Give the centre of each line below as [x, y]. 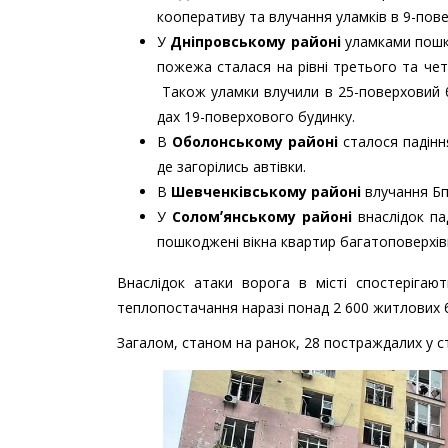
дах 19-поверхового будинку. [256, 116]
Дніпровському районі [255, 41]
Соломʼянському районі [262, 216]
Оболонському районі [255, 141]
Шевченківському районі [266, 191]
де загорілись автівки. [231, 166]
